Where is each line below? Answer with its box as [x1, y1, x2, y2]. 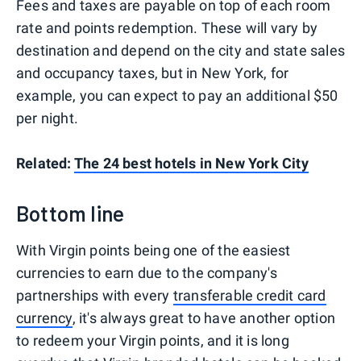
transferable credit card [172, 287, 326, 305]
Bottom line [16, 201, 125, 226]
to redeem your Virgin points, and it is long [16, 332, 289, 350]
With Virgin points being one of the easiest [16, 242, 291, 259]
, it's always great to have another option [72, 309, 336, 327]
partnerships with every [16, 287, 173, 305]
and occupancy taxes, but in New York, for [16, 64, 289, 82]
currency [16, 309, 73, 327]
